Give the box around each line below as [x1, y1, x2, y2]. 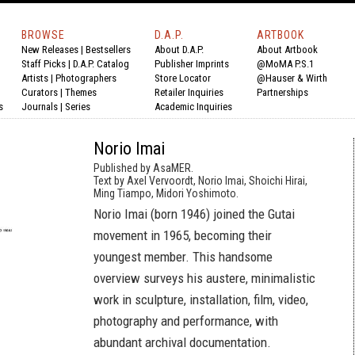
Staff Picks [21, 58, 66, 70]
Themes [65, 86, 97, 98]
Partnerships [257, 86, 308, 98]
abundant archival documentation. [94, 334, 271, 350]
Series [65, 101, 90, 113]
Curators [21, 86, 58, 98]
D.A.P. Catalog [73, 58, 129, 70]
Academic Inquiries [155, 101, 232, 113]
